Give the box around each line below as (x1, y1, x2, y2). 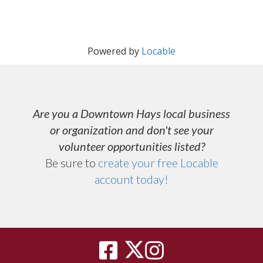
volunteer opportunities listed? (58, 139, 205, 153)
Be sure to (45, 155, 98, 170)
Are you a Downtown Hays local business (33, 106, 230, 120)
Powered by (87, 44, 139, 58)
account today (95, 171, 164, 186)
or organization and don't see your (49, 122, 214, 137)
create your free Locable (97, 155, 218, 170)
